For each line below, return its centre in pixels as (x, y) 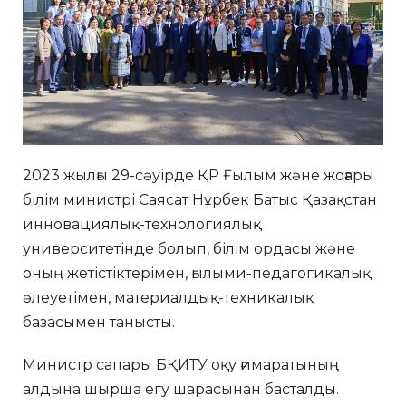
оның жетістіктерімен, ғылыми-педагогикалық (197, 273)
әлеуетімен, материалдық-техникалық (168, 297)
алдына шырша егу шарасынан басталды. (181, 389)
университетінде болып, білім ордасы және (189, 248)
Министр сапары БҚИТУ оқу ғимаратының (181, 364)
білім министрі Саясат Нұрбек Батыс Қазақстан (200, 199)
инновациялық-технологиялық (142, 224)
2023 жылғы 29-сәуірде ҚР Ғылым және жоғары (198, 175)
